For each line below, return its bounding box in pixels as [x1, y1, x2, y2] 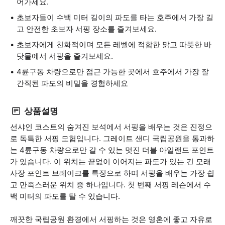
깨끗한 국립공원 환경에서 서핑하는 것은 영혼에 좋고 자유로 [10, 214, 212, 224]
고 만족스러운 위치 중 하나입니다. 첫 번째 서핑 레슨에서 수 [10, 180, 211, 189]
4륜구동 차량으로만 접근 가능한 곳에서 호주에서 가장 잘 [17, 67, 209, 76]
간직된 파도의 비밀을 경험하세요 [17, 78, 128, 88]
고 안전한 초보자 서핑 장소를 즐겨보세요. [17, 24, 157, 34]
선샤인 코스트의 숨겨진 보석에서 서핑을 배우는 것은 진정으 [10, 122, 212, 132]
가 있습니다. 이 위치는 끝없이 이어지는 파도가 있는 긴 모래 [10, 157, 211, 166]
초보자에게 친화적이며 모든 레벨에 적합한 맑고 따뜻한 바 [17, 40, 211, 49]
